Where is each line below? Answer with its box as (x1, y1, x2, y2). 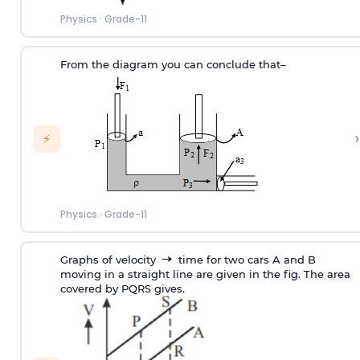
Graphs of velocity (59, 253, 159, 267)
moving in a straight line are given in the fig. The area (59, 268, 350, 281)
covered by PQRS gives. (59, 282, 185, 296)
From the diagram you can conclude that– (59, 58, 286, 72)
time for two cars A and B (174, 253, 316, 267)
